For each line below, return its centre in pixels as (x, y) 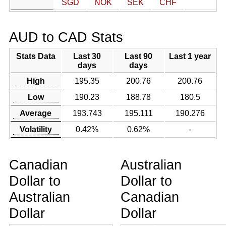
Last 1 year (190, 56)
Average (36, 113)
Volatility (36, 129)
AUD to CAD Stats (66, 37)
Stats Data (36, 56)
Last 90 (139, 56)
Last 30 (87, 56)
